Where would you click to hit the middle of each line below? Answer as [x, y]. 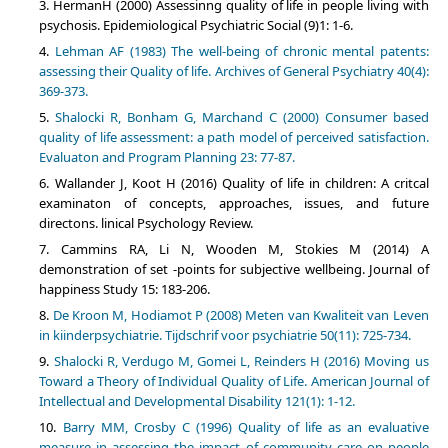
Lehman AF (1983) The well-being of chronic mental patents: [241, 51]
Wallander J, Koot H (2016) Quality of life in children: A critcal [241, 183]
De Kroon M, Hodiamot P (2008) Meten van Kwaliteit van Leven [240, 315]
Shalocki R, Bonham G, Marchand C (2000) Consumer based [242, 117]
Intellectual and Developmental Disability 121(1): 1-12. [197, 401]
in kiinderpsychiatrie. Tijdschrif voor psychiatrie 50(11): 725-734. [225, 335]
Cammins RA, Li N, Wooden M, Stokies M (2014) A [245, 249]
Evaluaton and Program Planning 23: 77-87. [167, 157]
